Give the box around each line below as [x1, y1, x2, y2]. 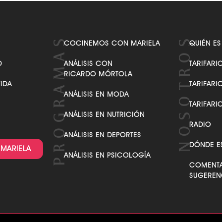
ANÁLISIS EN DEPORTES [64, 146, 142, 155]
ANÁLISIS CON [64, 75, 113, 83]
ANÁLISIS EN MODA [64, 106, 129, 114]
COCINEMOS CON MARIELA [64, 55, 161, 63]
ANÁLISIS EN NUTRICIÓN [64, 126, 145, 134]
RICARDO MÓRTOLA [64, 85, 133, 94]
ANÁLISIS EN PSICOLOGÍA [64, 166, 151, 175]
